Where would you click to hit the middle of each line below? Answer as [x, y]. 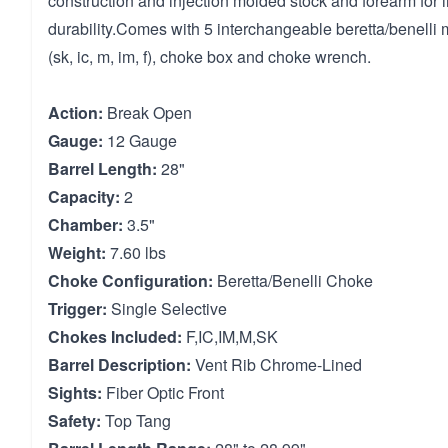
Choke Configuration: [130, 280]
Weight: [77, 252]
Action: [75, 112]
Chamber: [85, 224]
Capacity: [84, 196]
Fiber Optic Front [163, 392]
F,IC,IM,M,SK [230, 336]
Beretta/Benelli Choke [293, 280]
